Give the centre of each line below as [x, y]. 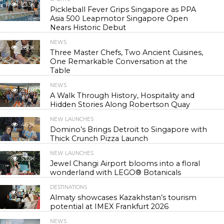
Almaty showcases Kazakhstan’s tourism [123, 197]
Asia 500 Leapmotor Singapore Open [119, 18]
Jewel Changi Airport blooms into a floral [125, 163]
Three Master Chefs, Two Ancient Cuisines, [127, 52]
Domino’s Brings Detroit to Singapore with [129, 129]
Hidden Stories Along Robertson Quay [120, 104]
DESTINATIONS [69, 187]
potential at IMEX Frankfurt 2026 [109, 206]
